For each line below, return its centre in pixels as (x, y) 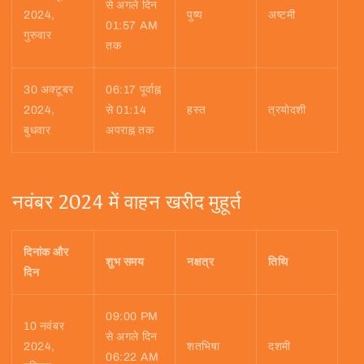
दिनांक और (46, 253)
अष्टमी (282, 15)
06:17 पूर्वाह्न (134, 90)
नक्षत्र (201, 262)
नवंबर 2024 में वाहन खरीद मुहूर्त (127, 202)
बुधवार (37, 131)
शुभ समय (125, 262)
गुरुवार (38, 36)
